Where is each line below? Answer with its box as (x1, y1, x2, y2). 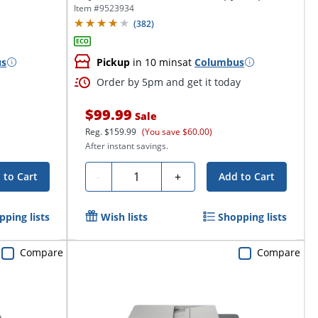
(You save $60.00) (141, 125, 212, 138)
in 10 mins (129, 55, 182, 69)
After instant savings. (84, 139, 168, 152)
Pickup (96, 55, 130, 69)
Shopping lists (218, 209, 287, 224)
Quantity (116, 166, 163, 182)
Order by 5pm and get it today (96, 75, 241, 89)
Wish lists (100, 209, 148, 224)
